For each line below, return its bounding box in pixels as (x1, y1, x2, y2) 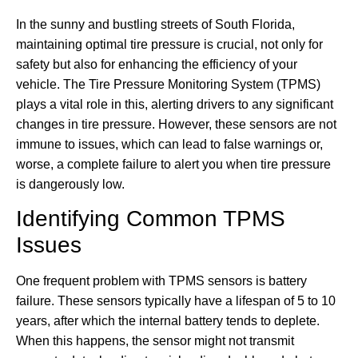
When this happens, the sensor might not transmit (16, 334, 294, 348)
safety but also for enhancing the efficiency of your (16, 57, 297, 71)
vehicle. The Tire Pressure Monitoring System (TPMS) (16, 77, 320, 91)
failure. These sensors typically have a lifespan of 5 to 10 (16, 294, 336, 308)
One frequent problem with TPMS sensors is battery (16, 274, 307, 288)
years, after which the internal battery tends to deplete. (16, 314, 320, 328)
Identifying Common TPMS (16, 206, 285, 232)
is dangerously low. (16, 177, 125, 191)
